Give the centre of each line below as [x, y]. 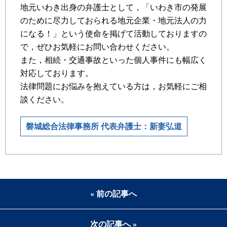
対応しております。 [57, 73]
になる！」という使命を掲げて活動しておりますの [113, 33]
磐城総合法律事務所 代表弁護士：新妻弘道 [104, 126]
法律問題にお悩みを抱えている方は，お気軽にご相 [113, 86]
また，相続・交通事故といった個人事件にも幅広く [113, 60]
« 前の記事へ [113, 194]
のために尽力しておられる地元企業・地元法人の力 [113, 20]
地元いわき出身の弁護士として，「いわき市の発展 [113, 7]
